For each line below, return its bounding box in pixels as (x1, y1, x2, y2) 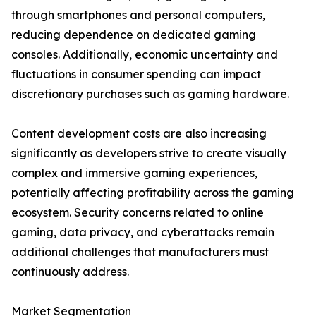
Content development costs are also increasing (11, 126, 267, 141)
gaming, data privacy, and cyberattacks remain (11, 225, 274, 240)
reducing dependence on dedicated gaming (11, 28, 256, 42)
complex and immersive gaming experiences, (11, 166, 257, 181)
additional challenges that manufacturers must (11, 245, 269, 260)
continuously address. (11, 265, 129, 279)
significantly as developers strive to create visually (11, 146, 286, 161)
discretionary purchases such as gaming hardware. (11, 87, 289, 102)
